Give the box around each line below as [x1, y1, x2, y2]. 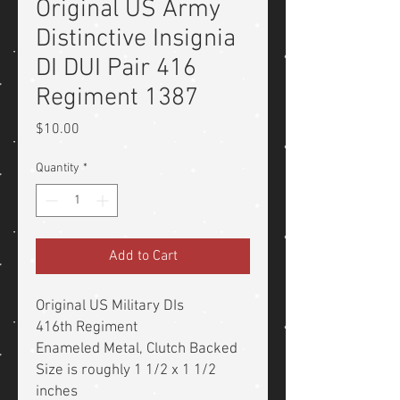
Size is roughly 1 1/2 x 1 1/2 [36, 362, 216, 380]
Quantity [36, 161, 79, 177]
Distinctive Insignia [36, 24, 236, 55]
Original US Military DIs [36, 297, 187, 316]
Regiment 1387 [36, 83, 198, 114]
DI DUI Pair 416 [36, 54, 196, 85]
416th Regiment [36, 319, 137, 337]
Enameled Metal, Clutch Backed [36, 340, 237, 359]
